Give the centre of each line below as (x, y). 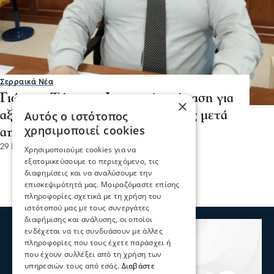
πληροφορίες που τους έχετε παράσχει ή (98, 243)
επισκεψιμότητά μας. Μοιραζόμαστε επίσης (102, 184)
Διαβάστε (138, 266)
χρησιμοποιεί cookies (85, 130)
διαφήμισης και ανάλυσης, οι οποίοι (89, 219)
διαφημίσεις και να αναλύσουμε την (88, 173)
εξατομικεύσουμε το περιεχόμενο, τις (92, 161)
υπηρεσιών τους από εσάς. (73, 266)
